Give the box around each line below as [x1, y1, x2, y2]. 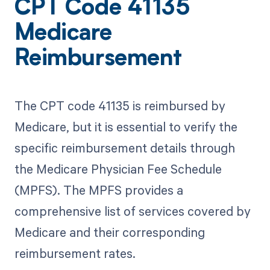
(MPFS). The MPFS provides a [14, 181, 183, 198]
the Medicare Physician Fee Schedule [14, 160, 222, 177]
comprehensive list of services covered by [14, 202, 251, 219]
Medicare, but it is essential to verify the [14, 118, 237, 135]
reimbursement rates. [14, 244, 136, 262]
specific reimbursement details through [14, 139, 235, 156]
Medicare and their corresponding [14, 223, 205, 240]
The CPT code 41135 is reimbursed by [14, 96, 225, 114]
